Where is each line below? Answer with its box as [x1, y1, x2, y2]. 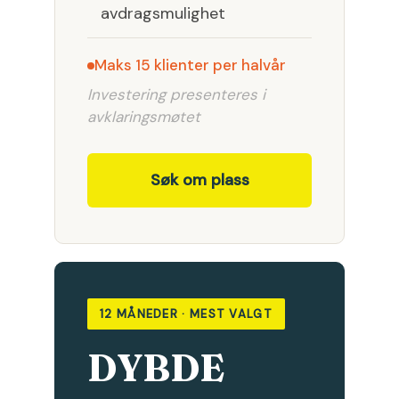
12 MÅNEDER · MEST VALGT [100, 306, 273, 322]
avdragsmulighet [101, 3, 225, 25]
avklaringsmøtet [87, 107, 200, 127]
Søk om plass [150, 169, 249, 191]
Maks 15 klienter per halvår [94, 55, 286, 76]
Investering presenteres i [87, 85, 265, 105]
